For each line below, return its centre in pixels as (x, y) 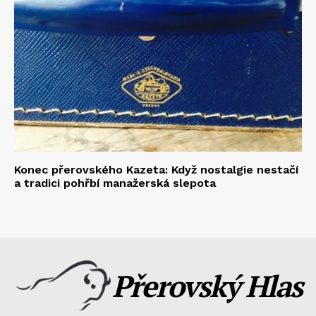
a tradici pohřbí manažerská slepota (115, 183)
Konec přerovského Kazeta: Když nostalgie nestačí (156, 170)
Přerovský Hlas (207, 285)
